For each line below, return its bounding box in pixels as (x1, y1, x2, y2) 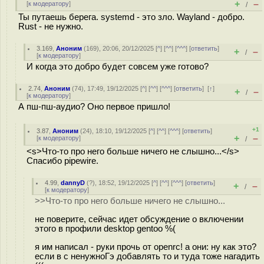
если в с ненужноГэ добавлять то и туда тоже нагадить (35, 251, 260, 261)
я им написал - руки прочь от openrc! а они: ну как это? (35, 242, 256, 252)
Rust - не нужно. (18, 22, 83, 31)
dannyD (61, 179, 85, 186)
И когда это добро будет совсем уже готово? (27, 62, 209, 71)
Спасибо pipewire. (27, 156, 98, 166)
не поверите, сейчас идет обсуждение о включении (35, 214, 243, 224)
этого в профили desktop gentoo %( (35, 223, 176, 233)
